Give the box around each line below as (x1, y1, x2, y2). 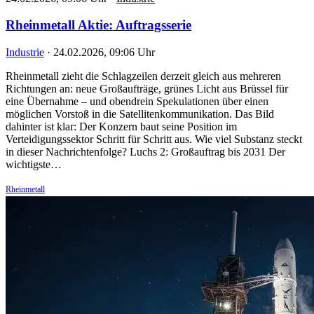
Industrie (6, 46, 44, 59)
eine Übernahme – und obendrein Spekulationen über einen (6, 95, 268, 108)
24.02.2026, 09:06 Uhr (53, 46, 155, 59)
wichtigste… (6, 158, 62, 171)
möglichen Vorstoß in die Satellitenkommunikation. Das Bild (6, 108, 274, 121)
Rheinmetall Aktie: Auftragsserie (6, 18, 191, 33)
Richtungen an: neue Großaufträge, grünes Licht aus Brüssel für (6, 83, 288, 95)
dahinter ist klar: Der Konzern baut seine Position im (6, 121, 237, 133)
